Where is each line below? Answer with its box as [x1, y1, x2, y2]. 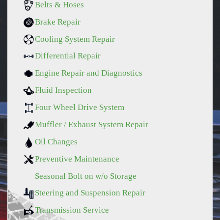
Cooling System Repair [35, 34, 115, 44]
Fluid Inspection [35, 85, 92, 95]
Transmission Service [35, 205, 109, 215]
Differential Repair [35, 51, 101, 61]
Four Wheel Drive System [35, 103, 124, 112]
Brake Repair [35, 17, 81, 27]
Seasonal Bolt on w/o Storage [35, 171, 137, 181]
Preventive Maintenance [35, 154, 119, 164]
